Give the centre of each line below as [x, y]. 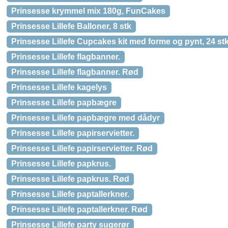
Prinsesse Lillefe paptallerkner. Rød [79, 209]
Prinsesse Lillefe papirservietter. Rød [82, 148]
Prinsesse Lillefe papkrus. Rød [70, 179]
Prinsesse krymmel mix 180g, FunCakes [88, 11]
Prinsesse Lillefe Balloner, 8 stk [71, 26]
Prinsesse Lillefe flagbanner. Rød [75, 72]
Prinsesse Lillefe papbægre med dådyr [85, 118]
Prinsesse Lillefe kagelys [59, 87]
